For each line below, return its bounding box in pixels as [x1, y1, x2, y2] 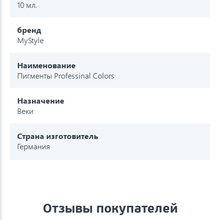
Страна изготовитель [17, 130, 98, 141]
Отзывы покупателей [42, 200, 178, 216]
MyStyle [17, 34, 44, 45]
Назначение [17, 95, 64, 106]
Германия [17, 140, 50, 151]
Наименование [17, 59, 76, 70]
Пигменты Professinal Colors [17, 70, 114, 81]
